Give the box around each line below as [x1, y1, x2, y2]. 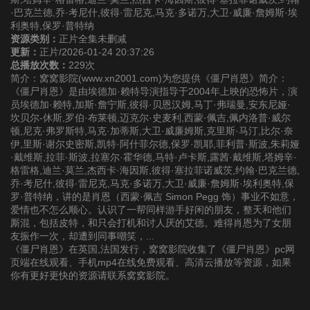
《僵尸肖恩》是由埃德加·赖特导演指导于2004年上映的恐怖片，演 [10, 86, 298, 98]
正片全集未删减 [59, 33, 127, 45]
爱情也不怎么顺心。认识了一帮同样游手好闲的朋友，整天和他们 [10, 204, 291, 216]
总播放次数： [10, 60, 69, 71]
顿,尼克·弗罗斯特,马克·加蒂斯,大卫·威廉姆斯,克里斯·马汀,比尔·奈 [10, 125, 293, 137]
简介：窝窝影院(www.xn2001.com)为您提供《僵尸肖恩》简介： [10, 73, 288, 84]
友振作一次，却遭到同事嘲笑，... [10, 230, 154, 242]
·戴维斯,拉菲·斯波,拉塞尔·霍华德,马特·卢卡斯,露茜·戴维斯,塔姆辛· [10, 152, 297, 163]
